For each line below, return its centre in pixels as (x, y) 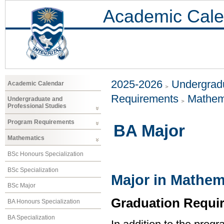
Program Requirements (41, 122)
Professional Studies (37, 106)
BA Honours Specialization (44, 202)
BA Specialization (31, 217)
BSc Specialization (33, 170)
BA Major (149, 131)
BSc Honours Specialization (45, 154)
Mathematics (26, 138)
